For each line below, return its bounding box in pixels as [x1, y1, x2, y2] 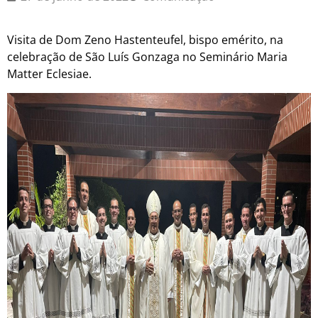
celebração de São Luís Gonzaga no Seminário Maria [7, 49, 287, 65]
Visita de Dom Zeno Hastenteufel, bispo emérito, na [7, 32, 283, 48]
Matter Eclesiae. [7, 66, 92, 82]
